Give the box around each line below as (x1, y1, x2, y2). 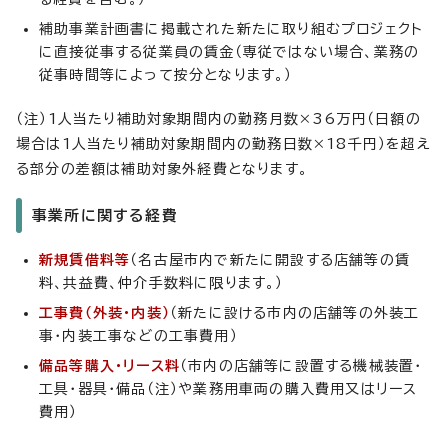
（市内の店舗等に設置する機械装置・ (180, 359, 423, 373)
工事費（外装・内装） (39, 306, 170, 320)
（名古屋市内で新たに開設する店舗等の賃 (130, 253, 411, 267)
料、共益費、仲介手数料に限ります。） (39, 276, 284, 290)
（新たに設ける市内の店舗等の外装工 (170, 306, 420, 320)
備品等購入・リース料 (39, 359, 180, 373)
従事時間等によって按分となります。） (39, 68, 293, 82)
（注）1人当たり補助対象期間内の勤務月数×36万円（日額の (16, 112, 421, 126)
